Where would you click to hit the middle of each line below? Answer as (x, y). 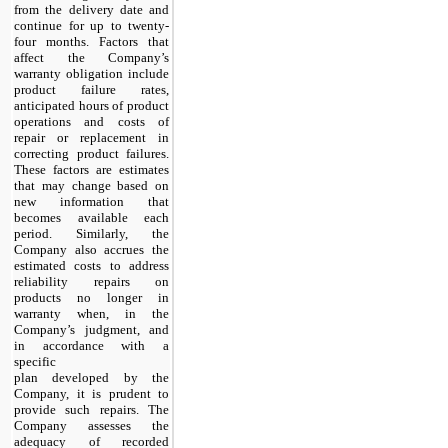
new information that (91, 202)
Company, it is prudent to (91, 394)
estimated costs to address (91, 266)
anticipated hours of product (91, 106)
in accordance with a (91, 346)
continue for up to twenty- (91, 26)
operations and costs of (91, 122)
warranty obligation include (91, 74)
